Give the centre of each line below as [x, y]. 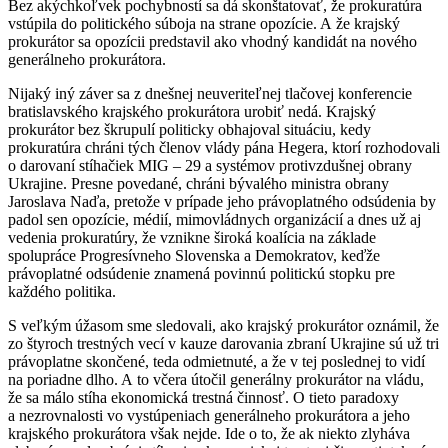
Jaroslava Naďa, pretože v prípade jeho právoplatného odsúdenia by [222, 201]
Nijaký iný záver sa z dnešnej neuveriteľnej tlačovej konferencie [210, 93]
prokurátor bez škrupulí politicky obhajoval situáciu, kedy [189, 129]
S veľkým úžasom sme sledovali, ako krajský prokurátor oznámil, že [223, 325]
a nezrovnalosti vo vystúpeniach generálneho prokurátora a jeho [209, 415]
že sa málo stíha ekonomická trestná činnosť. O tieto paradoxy [203, 397]
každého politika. [62, 291]
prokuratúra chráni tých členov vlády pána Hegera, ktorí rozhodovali [224, 147]
